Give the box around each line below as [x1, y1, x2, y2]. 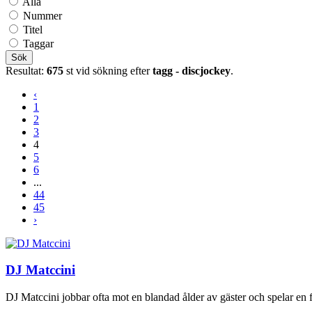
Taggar [23, 37, 54, 49]
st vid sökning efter [63, 64, 153, 77]
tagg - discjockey [153, 64, 231, 77]
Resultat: [6, 64, 47, 77]
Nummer [23, 9, 62, 22]
